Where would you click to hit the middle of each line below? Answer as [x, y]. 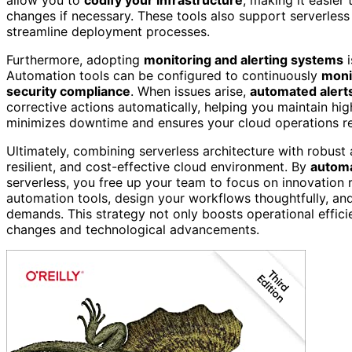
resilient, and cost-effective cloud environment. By [158, 166]
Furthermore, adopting [75, 59]
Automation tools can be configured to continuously [164, 75]
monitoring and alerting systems [244, 59]
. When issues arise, [190, 91]
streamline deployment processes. [108, 31]
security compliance [68, 91]
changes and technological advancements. [133, 229]
